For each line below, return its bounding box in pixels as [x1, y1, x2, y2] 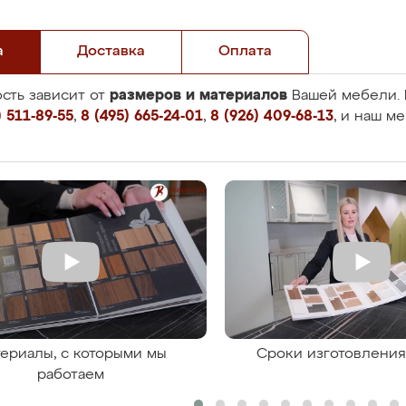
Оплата [218, 44, 272, 59]
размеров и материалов [110, 88, 287, 102]
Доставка [77, 44, 145, 59]
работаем [36, 368, 104, 382]
